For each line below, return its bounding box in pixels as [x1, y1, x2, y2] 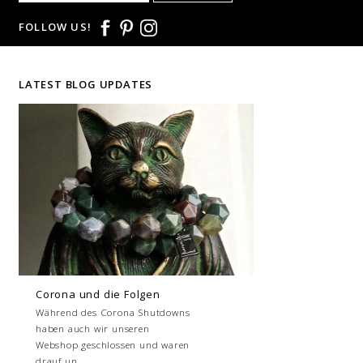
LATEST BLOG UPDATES [19, 77, 153, 92]
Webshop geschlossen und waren [36, 339, 190, 352]
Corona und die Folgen [36, 287, 160, 302]
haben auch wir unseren [36, 322, 150, 335]
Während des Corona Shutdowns [36, 306, 190, 319]
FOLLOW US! [19, 19, 92, 35]
